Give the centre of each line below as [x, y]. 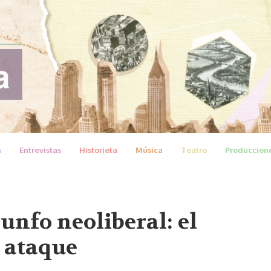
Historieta [98, 150]
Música [149, 150]
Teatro [194, 150]
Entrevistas [40, 150]
